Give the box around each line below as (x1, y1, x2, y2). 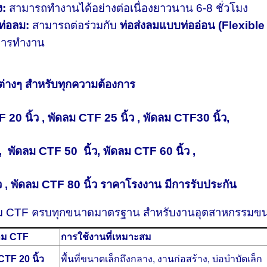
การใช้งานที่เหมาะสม (61, 231, 152, 242)
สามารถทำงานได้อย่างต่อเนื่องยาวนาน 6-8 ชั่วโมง (6, 1, 249, 14)
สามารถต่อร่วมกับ (29, 18, 120, 32)
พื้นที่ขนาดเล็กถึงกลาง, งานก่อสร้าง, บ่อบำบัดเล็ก (61, 253, 263, 264)
